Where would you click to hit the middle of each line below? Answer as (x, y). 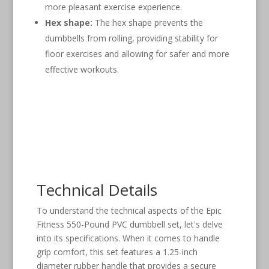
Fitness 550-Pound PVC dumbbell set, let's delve (129, 224)
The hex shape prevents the (147, 22)
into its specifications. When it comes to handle (128, 238)
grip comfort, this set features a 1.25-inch (117, 252)
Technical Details (97, 189)
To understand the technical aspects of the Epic (129, 210)
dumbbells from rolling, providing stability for (131, 38)
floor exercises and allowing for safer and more (137, 53)
